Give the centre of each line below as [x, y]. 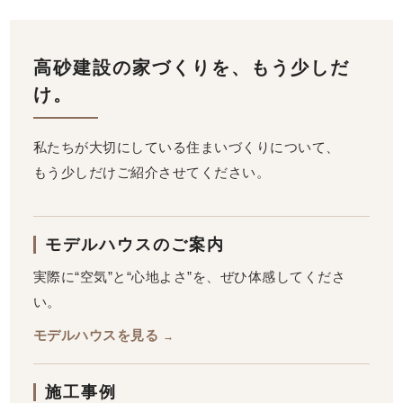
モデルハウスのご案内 [134, 244]
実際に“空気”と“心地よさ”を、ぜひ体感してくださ [189, 276]
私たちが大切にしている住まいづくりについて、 [186, 147]
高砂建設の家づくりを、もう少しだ [191, 67]
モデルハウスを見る [98, 335]
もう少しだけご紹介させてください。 [152, 172]
